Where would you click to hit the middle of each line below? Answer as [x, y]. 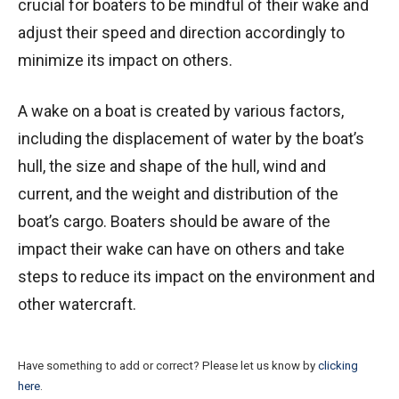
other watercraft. [77, 304]
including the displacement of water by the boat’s [191, 138]
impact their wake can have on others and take [181, 248]
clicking [338, 365]
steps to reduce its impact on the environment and [196, 276]
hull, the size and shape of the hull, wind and [172, 166]
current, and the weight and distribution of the [178, 193]
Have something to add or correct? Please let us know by [168, 365]
